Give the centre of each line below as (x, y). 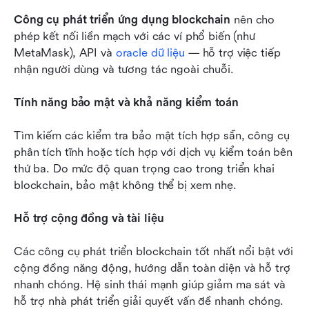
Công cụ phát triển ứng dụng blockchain (122, 19)
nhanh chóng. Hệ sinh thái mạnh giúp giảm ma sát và (150, 284)
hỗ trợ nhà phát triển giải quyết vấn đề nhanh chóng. (149, 301)
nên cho (253, 19)
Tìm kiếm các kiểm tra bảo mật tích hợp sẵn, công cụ (152, 135)
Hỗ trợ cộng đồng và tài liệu (89, 218)
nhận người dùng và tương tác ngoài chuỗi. (124, 69)
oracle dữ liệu (150, 52)
